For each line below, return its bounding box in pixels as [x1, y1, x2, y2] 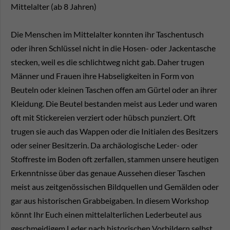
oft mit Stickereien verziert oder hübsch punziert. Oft [11, 112, 196, 123]
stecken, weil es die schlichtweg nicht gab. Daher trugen [11, 57, 204, 67]
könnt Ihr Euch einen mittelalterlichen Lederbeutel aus [11, 209, 202, 220]
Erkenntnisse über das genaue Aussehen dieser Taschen [11, 168, 205, 178]
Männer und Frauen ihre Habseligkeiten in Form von [11, 71, 194, 81]
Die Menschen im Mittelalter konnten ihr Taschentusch [11, 29, 204, 40]
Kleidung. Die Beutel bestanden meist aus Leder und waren [11, 99, 217, 109]
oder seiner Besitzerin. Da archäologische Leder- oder [11, 140, 198, 150]
